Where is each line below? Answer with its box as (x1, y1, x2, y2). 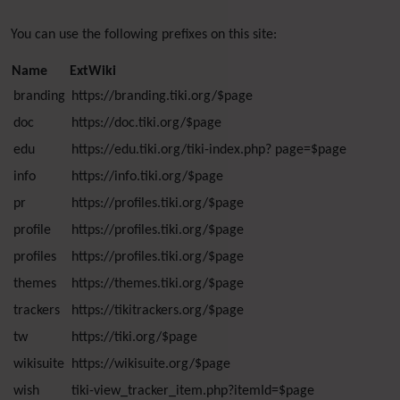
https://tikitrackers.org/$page (71, 304, 245, 318)
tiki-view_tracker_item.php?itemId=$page (71, 384, 315, 398)
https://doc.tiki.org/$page (71, 116, 222, 130)
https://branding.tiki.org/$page (71, 89, 254, 104)
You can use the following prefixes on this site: (11, 28, 277, 42)
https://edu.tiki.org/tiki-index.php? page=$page (71, 143, 347, 157)
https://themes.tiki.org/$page (71, 277, 245, 291)
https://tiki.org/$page (71, 330, 198, 345)
